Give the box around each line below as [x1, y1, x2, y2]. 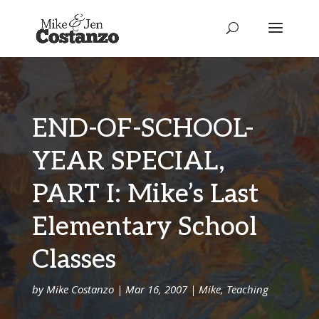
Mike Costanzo [46, 282, 114, 296]
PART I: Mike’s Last [31, 179, 258, 210]
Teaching [226, 282, 268, 296]
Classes [31, 244, 116, 276]
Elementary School [31, 211, 257, 243]
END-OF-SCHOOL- [31, 113, 253, 145]
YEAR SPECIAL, [31, 146, 225, 177]
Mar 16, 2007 [125, 282, 187, 296]
